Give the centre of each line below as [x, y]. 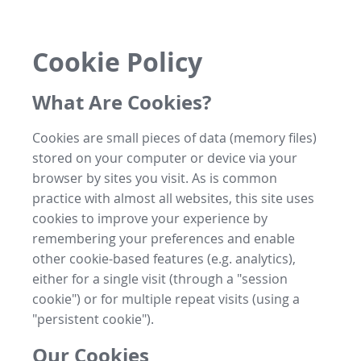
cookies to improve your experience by [150, 218]
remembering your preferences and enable [164, 238]
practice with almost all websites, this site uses [173, 198]
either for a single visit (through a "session [160, 278]
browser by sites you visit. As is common [155, 178]
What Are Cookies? [122, 102]
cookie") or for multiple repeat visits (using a [166, 299]
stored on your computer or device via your [165, 158]
